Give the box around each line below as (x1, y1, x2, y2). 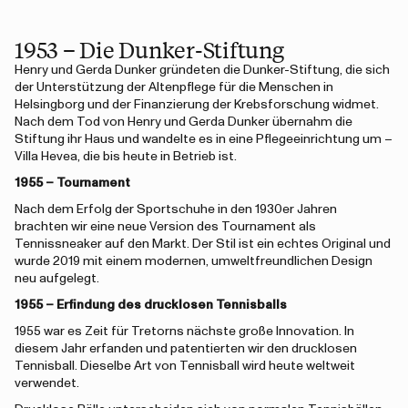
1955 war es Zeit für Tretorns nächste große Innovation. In (15, 325, 354, 338)
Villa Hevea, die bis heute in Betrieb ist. (15, 150, 237, 163)
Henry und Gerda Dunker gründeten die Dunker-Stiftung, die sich (15, 64, 390, 76)
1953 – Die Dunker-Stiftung (15, 35, 284, 64)
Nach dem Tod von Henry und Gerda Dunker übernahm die (15, 116, 352, 128)
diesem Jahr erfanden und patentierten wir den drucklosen (15, 342, 357, 355)
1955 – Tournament (15, 177, 130, 189)
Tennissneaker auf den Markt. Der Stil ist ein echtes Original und (15, 238, 391, 250)
